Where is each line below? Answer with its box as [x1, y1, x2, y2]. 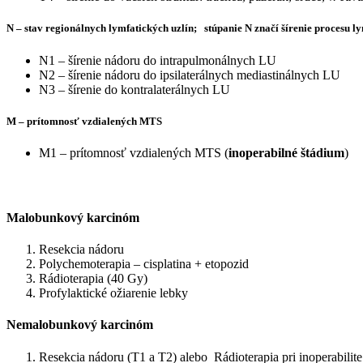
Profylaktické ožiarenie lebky [39, 286, 188, 301]
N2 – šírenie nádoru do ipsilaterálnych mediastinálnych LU [39, 67, 340, 82]
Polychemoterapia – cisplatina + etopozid [39, 257, 249, 271]
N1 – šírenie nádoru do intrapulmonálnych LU [39, 53, 276, 67]
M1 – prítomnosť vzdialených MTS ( [39, 145, 228, 160]
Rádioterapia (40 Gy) [39, 271, 147, 286]
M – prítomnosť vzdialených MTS [6, 114, 162, 127]
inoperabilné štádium [228, 145, 344, 160]
